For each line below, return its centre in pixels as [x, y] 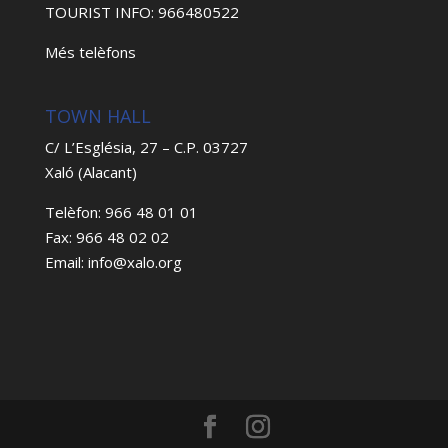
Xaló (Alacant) [90, 171]
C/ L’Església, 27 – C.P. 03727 [146, 146]
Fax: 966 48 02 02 [106, 236]
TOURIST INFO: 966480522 [141, 12]
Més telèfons [90, 52]
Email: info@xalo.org [113, 261]
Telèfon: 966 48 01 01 [121, 211]
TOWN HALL [97, 115]
